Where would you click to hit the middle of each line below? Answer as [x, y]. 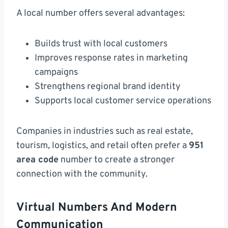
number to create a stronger [117, 160]
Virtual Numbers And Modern [97, 208]
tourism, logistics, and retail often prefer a [103, 146]
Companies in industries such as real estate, [105, 132]
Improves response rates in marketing [111, 59]
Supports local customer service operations [123, 101]
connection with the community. [82, 175]
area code [37, 160]
